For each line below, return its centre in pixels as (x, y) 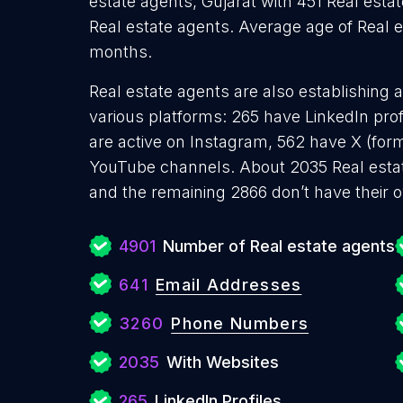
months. (121, 52)
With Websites (223, 362)
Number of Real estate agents (279, 246)
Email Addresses (228, 285)
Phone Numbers (240, 323)
